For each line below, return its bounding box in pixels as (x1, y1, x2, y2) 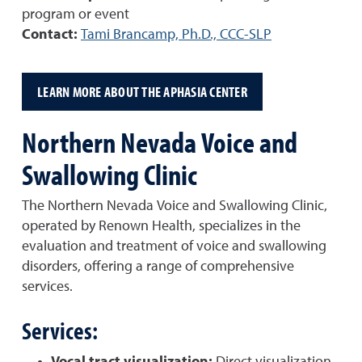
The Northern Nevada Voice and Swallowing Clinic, (22, 199, 327, 213)
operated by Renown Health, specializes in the (22, 219, 301, 234)
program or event (22, 7, 129, 22)
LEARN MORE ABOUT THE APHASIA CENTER (37, 82, 247, 101)
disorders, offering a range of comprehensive (22, 259, 294, 274)
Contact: (22, 27, 78, 42)
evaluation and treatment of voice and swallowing (22, 239, 326, 254)
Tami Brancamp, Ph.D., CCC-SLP (81, 27, 271, 42)
